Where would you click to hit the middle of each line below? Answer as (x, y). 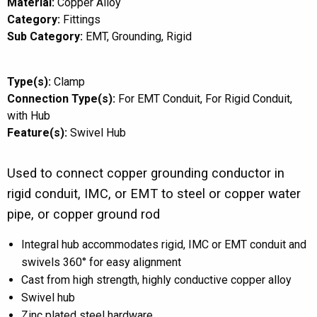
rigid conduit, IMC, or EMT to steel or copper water (154, 194)
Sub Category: (45, 36)
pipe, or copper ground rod (83, 214)
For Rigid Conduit (248, 99)
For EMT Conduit (159, 99)
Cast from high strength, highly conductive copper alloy (156, 280)
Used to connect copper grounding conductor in (146, 173)
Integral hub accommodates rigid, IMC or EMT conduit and (164, 244)
